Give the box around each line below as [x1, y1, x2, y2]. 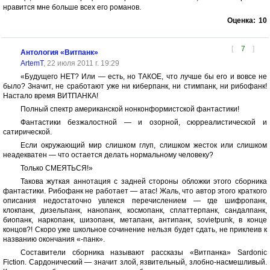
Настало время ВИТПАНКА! [3, 92, 98, 100]
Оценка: [227, 16, 256, 25]
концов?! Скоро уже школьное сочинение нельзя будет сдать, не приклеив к [3, 225, 267, 234]
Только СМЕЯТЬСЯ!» [20, 164, 93, 172]
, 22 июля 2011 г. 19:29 [43, 59, 119, 67]
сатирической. [3, 128, 52, 136]
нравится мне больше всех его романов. [3, 3, 141, 11]
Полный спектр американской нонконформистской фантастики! [20, 105, 239, 113]
